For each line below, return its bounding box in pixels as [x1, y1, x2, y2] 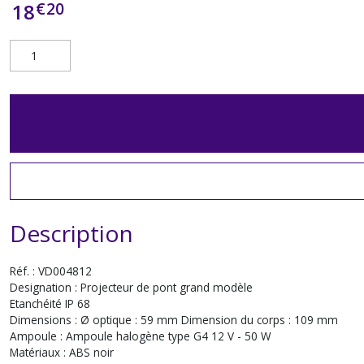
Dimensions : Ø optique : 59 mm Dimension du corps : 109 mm [10, 312, 338, 327]
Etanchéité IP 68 [10, 296, 90, 311]
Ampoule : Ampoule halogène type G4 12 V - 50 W [10, 328, 271, 344]
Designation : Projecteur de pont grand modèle [10, 279, 256, 295]
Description [10, 218, 133, 249]
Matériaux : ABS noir [10, 344, 114, 360]
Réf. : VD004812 [10, 263, 92, 279]
